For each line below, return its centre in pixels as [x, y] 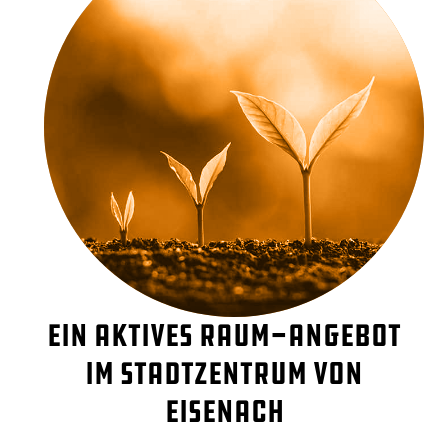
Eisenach [224, 412]
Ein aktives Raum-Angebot [224, 336]
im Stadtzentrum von [224, 374]
